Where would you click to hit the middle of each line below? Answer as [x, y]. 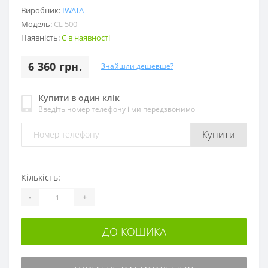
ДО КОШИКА [134, 231]
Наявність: [41, 37]
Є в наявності [86, 37]
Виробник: [42, 10]
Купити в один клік [79, 98]
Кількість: [41, 177]
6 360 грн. [55, 66]
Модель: [37, 24]
